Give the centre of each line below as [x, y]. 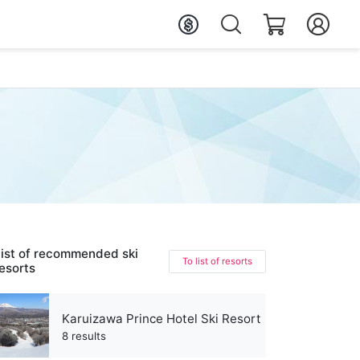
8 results [84, 335]
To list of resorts [217, 261]
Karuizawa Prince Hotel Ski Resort [162, 318]
